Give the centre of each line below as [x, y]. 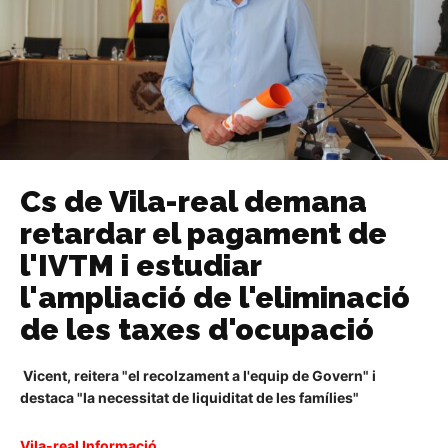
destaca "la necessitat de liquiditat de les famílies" [189, 398]
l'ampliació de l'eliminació [215, 298]
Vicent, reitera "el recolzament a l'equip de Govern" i [198, 376]
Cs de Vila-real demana [193, 202]
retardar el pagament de [203, 234]
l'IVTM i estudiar [140, 266]
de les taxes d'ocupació [197, 330]
